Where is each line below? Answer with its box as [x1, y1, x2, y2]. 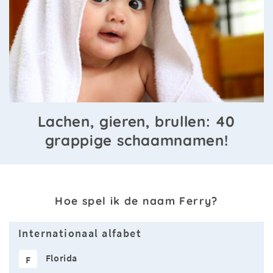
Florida [45, 252, 78, 264]
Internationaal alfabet [18, 227, 141, 241]
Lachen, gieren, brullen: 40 [37, 112, 236, 131]
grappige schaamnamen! [44, 131, 229, 150]
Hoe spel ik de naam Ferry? [55, 194, 218, 208]
